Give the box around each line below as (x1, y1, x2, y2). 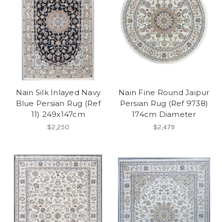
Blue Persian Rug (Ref (15, 99, 101, 109)
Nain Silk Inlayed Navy (15, 88, 101, 98)
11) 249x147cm (31, 110, 85, 119)
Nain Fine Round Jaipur (118, 88, 210, 98)
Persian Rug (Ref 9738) (119, 99, 208, 109)
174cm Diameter (132, 110, 196, 119)
